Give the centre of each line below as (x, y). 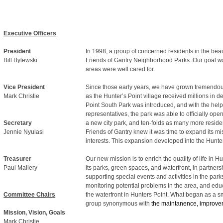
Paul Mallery (21, 168)
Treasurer (18, 159)
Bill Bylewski (21, 60)
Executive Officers (30, 33)
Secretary (18, 123)
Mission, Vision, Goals (35, 213)
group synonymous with (119, 204)
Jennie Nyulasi (24, 132)
